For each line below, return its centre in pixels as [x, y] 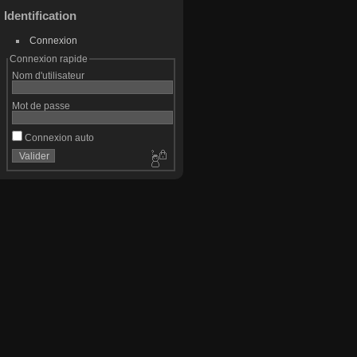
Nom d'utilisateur [48, 75]
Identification [40, 16]
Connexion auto [58, 137]
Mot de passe [41, 106]
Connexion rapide [48, 59]
